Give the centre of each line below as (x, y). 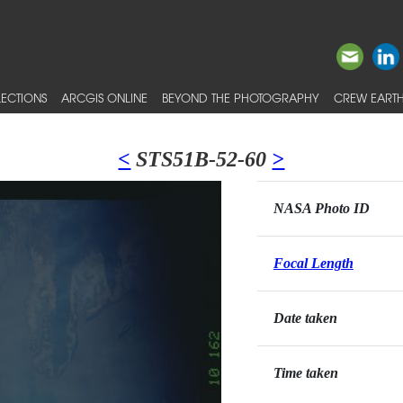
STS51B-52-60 (201, 159)
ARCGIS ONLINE (104, 98)
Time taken (305, 373)
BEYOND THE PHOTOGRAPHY (241, 98)
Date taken (305, 318)
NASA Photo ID (321, 208)
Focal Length (313, 263)
